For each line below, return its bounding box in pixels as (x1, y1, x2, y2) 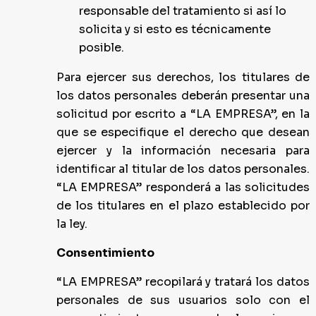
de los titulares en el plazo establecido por (56, 198, 310, 213)
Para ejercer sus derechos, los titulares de (56, 70, 310, 85)
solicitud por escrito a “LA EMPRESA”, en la (56, 107, 310, 121)
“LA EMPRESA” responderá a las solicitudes (56, 180, 310, 195)
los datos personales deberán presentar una (56, 88, 310, 103)
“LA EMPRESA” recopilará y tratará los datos (56, 274, 310, 289)
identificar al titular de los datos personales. (56, 162, 310, 176)
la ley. (56, 217, 87, 231)
